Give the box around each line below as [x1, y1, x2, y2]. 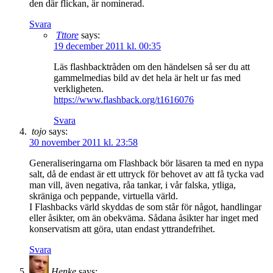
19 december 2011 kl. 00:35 [54, 40, 161, 51]
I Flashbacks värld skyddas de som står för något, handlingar [29, 201, 261, 212]
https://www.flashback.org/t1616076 [54, 94, 194, 105]
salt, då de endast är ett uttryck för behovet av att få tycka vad [29, 168, 264, 179]
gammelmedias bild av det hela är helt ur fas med [54, 72, 241, 83]
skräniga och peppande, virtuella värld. [29, 190, 178, 201]
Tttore [56, 29, 79, 40]
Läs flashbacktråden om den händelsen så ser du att [54, 61, 250, 72]
